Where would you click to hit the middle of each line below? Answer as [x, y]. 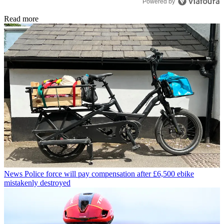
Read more [21, 19]
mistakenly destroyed [37, 183]
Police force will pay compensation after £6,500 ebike [109, 174]
